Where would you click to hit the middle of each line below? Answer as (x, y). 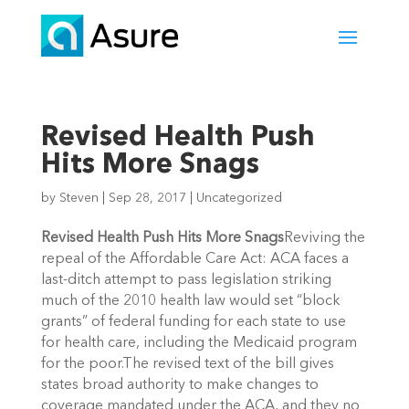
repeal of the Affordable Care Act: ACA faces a (194, 260)
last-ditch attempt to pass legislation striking (186, 281)
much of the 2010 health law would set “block (190, 302)
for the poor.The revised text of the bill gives (187, 365)
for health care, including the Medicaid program (199, 344)
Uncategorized (239, 199)
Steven (79, 199)
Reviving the (324, 239)
